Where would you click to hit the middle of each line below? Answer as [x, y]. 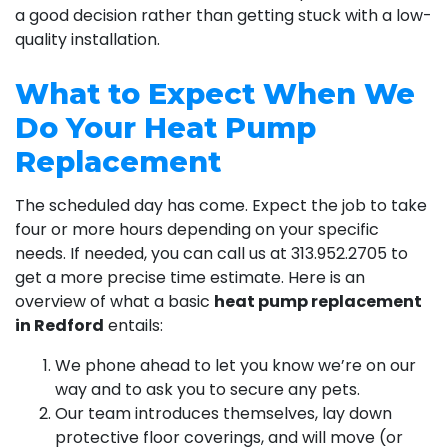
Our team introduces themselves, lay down [223, 413]
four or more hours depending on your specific [197, 229]
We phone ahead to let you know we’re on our [235, 365]
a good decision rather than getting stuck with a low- [223, 15]
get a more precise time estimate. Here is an [190, 277]
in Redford [59, 325]
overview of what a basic [114, 301]
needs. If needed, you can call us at [153, 253]
